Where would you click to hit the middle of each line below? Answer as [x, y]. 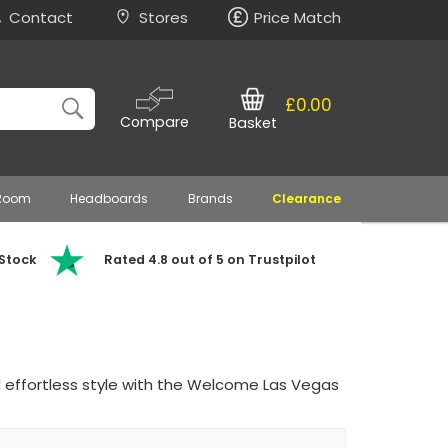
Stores [164, 17]
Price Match [297, 17]
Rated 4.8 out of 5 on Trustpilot [209, 259]
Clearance [307, 198]
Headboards [109, 198]
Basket [252, 122]
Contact [41, 17]
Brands [210, 198]
